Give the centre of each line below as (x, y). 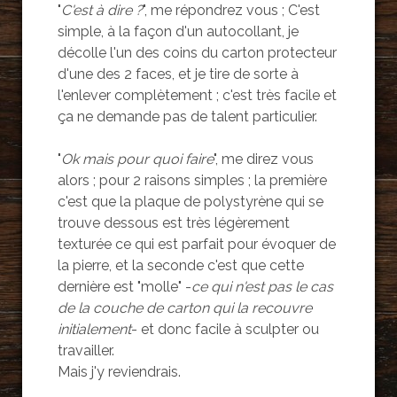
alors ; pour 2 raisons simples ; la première (192, 181)
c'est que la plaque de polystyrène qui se (190, 202)
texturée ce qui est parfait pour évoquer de (196, 245)
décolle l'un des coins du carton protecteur (197, 53)
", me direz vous (263, 160)
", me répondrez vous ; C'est (231, 11)
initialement (94, 330)
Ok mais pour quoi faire (137, 160)
